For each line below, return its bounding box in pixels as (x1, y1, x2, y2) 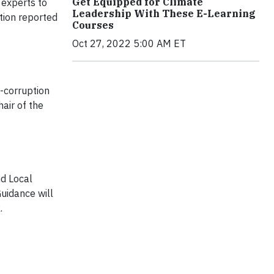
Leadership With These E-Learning (72, 7, 256, 20)
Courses (72, 18, 114, 31)
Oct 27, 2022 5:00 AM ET (72, 37, 186, 50)
